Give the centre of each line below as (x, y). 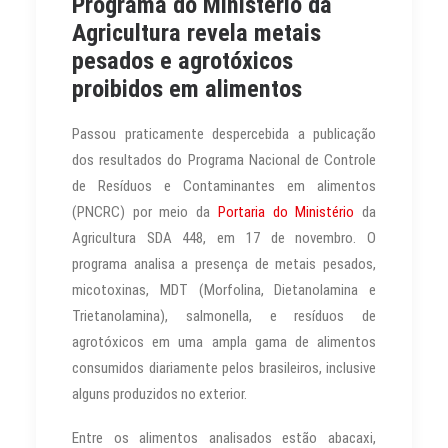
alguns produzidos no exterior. (159, 393)
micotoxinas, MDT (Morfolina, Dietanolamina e (224, 289)
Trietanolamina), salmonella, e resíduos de (224, 315)
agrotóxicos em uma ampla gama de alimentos (224, 341)
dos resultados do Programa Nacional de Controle (224, 159)
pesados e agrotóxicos (182, 60)
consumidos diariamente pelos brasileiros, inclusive (224, 367)
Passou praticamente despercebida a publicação (224, 133)
